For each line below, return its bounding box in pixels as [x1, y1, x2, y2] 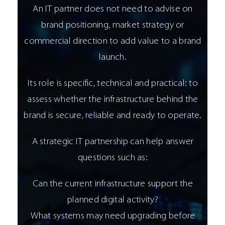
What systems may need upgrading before [30, 211, 195, 221]
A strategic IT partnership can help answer [32, 137, 194, 147]
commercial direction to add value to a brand [24, 37, 201, 47]
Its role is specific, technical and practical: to [28, 79, 198, 89]
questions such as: [77, 153, 148, 163]
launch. [99, 53, 127, 63]
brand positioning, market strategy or [41, 21, 184, 31]
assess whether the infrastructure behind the [27, 95, 198, 105]
